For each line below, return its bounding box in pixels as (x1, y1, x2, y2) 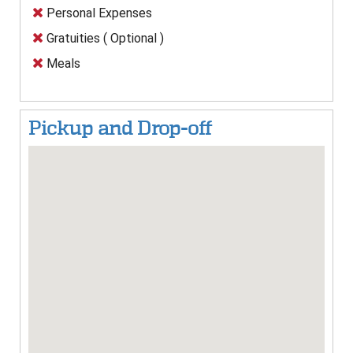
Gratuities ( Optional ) (43, 31, 164, 46)
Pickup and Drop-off (28, 117, 212, 139)
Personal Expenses (43, 6, 152, 21)
